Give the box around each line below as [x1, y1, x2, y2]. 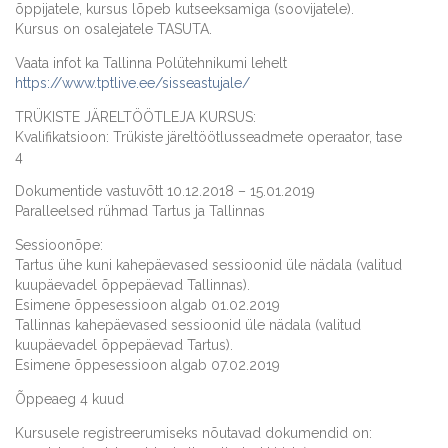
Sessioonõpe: [15, 237, 103, 254]
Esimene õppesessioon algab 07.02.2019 [15, 357, 280, 374]
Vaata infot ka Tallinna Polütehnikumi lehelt [15, 55, 287, 72]
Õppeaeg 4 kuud [15, 391, 124, 408]
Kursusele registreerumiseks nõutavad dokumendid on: [15, 425, 372, 442]
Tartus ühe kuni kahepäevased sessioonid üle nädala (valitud [15, 257, 402, 274]
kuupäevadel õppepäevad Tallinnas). [15, 277, 250, 294]
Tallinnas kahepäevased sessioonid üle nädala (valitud [15, 317, 361, 334]
